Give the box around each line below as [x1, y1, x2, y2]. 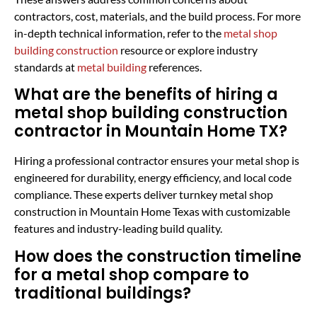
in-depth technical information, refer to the [14, 25, 224, 40]
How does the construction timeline [14, 245, 301, 267]
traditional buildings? [14, 282, 191, 304]
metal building [77, 59, 146, 74]
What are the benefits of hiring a [14, 83, 278, 106]
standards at [14, 59, 77, 74]
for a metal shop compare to [14, 263, 249, 286]
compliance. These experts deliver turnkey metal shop [14, 188, 273, 202]
